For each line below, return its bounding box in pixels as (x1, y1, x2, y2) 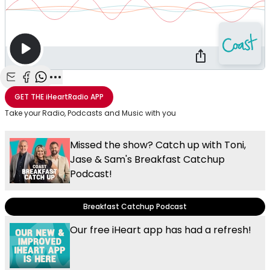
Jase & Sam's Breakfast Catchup (70, 152, 225, 166)
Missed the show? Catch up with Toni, (70, 137, 246, 152)
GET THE (14, 91, 44, 102)
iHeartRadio (44, 91, 90, 102)
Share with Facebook (26, 83, 120, 97)
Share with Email (11, 83, 86, 97)
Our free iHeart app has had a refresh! (70, 222, 251, 237)
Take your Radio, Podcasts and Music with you (5, 107, 176, 118)
